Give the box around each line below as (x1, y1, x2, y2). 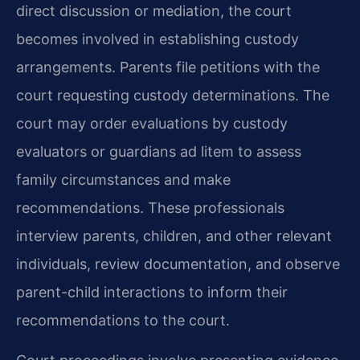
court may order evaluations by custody (16, 115, 288, 133)
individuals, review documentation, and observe (16, 256, 340, 273)
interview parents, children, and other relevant (16, 227, 332, 245)
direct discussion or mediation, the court (16, 2, 292, 20)
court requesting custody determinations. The (16, 87, 329, 104)
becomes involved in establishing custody (16, 31, 299, 48)
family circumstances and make (16, 171, 231, 189)
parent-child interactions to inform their (16, 284, 288, 301)
